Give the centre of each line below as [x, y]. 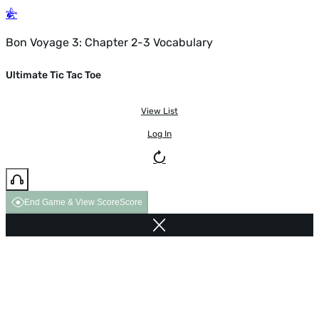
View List [159, 111]
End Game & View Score [72, 202]
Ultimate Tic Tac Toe [53, 75]
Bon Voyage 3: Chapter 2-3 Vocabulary [109, 42]
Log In [159, 134]
